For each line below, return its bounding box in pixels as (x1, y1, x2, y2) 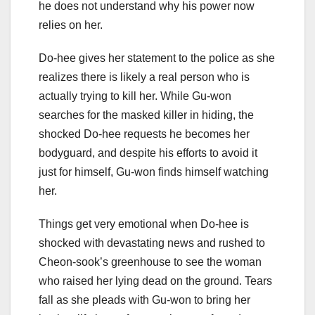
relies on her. (39, 18, 103, 31)
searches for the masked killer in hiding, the (39, 108, 254, 121)
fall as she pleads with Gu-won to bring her (39, 293, 250, 306)
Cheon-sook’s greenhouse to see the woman (39, 255, 262, 268)
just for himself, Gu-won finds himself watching (39, 165, 269, 178)
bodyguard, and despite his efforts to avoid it (39, 146, 257, 159)
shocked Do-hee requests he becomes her (39, 127, 250, 140)
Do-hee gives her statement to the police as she (39, 51, 275, 64)
